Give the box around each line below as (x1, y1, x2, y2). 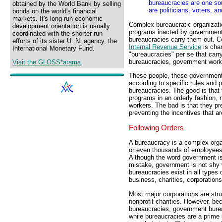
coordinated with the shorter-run (12, 30, 103, 37)
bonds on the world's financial (12, 7, 97, 15)
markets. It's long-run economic (12, 15, 103, 22)
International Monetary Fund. (12, 45, 95, 52)
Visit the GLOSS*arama (12, 58, 81, 66)
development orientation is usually (12, 22, 110, 30)
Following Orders (129, 123, 184, 132)
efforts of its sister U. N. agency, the (12, 37, 117, 45)
